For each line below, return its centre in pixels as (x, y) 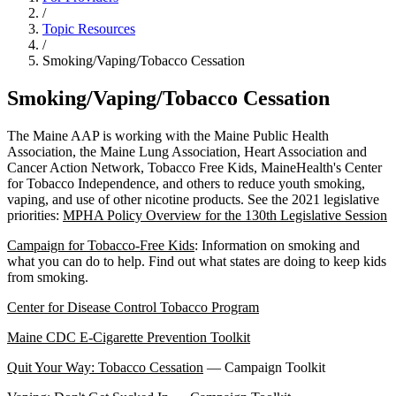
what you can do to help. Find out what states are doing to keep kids (197, 262)
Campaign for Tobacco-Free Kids (101, 246)
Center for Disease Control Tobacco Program (133, 308)
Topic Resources (89, 29)
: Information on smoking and (277, 246)
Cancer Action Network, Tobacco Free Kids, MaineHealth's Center (194, 168)
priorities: (35, 216)
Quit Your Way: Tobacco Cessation (105, 368)
